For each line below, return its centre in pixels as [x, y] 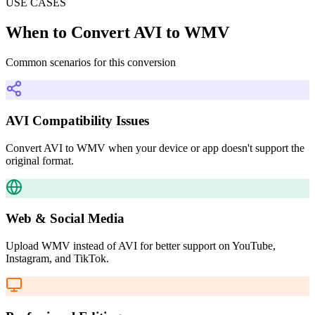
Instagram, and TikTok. [57, 258]
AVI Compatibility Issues [77, 120]
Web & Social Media [65, 219]
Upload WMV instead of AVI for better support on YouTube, [141, 245]
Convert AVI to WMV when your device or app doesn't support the [155, 148]
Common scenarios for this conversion [91, 63]
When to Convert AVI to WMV [117, 33]
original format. [40, 160]
